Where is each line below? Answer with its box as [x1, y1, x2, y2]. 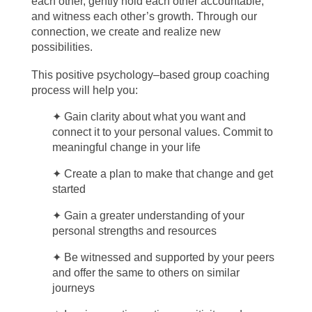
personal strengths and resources [52, 225, 217, 237]
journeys [52, 282, 95, 295]
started [52, 183, 86, 196]
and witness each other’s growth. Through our [31, 10, 257, 23]
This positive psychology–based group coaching [31, 69, 270, 81]
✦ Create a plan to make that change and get [52, 168, 273, 180]
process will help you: [31, 84, 138, 97]
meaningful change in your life [52, 141, 201, 154]
